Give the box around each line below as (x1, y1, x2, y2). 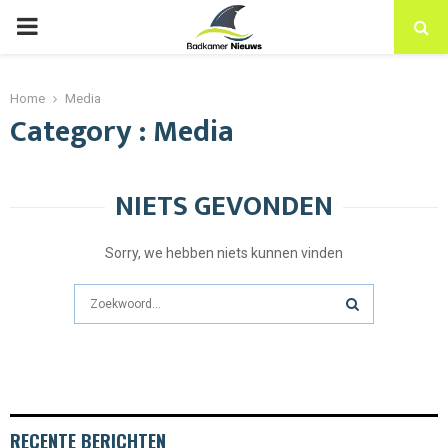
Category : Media (10, 107, 234, 157)
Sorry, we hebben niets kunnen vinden (105, 245, 343, 261)
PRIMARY (15, 12, 117, 40)
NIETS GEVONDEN (115, 183, 333, 230)
